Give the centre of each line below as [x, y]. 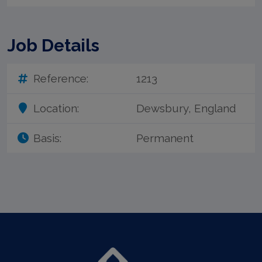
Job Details [53, 46]
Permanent [165, 138]
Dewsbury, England [186, 108]
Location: [56, 108]
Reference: [61, 78]
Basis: [47, 138]
